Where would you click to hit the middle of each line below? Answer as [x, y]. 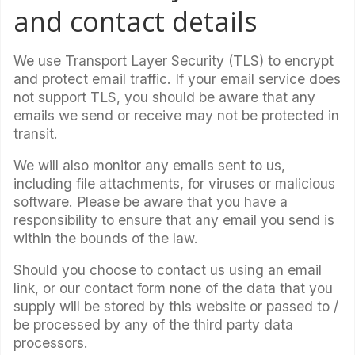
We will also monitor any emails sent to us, [149, 165]
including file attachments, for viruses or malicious [174, 183]
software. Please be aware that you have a [151, 201]
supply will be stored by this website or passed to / [176, 307]
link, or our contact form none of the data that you [173, 288]
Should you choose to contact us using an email [168, 270]
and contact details [136, 21]
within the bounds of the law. [106, 238]
